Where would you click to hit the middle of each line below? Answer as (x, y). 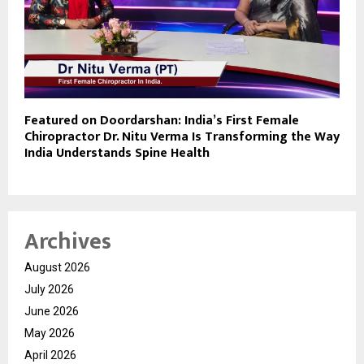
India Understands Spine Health (117, 153)
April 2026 (50, 355)
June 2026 (52, 311)
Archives (68, 241)
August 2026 (57, 267)
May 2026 (50, 333)
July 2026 (49, 289)
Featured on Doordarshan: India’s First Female (162, 120)
